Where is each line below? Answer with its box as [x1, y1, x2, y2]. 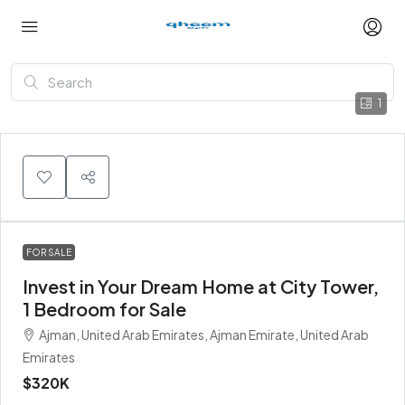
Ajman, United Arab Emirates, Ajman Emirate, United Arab [39, 326, 369, 343]
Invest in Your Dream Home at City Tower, [23, 275, 379, 297]
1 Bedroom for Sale [23, 297, 186, 320]
